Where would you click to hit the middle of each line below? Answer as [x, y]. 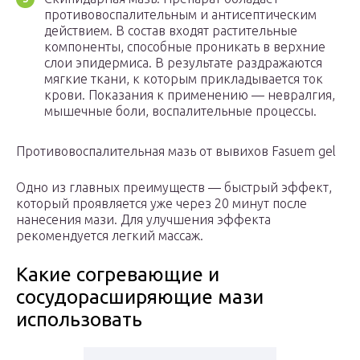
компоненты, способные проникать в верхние [185, 47]
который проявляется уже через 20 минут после [162, 204]
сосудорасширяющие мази [140, 297]
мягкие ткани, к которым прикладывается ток [184, 79]
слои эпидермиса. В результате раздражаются [183, 63]
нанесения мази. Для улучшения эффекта [143, 220]
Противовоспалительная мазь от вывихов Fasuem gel [176, 151]
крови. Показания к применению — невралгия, [190, 95]
